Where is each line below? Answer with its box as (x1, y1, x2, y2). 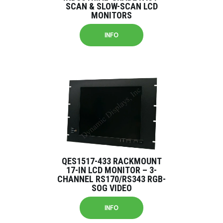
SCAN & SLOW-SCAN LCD (65, 1, 158, 11)
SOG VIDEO (91, 183, 132, 193)
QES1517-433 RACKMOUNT (61, 156, 162, 166)
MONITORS (91, 10, 132, 20)
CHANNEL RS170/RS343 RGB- (57, 174, 166, 184)
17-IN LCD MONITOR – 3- (66, 165, 157, 175)
